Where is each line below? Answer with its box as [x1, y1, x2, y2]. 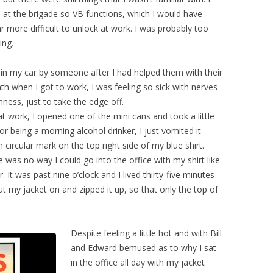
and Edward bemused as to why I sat [71, 242, 216, 253]
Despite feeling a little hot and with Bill [71, 227, 222, 239]
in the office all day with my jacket [71, 257, 205, 268]
